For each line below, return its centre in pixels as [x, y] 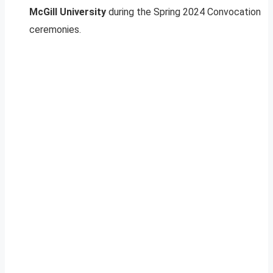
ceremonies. [55, 29]
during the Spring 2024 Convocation [183, 12]
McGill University [68, 12]
